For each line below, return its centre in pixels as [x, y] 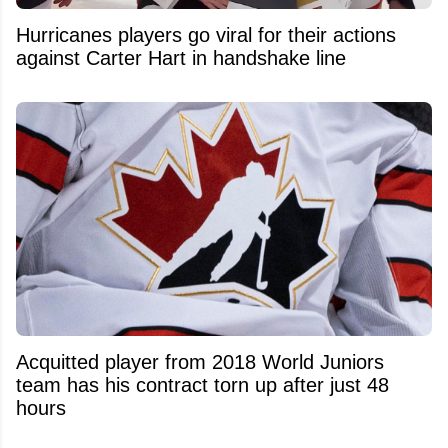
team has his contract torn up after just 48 [202, 385]
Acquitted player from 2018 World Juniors [200, 362]
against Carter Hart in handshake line [181, 57]
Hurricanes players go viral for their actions [206, 34]
